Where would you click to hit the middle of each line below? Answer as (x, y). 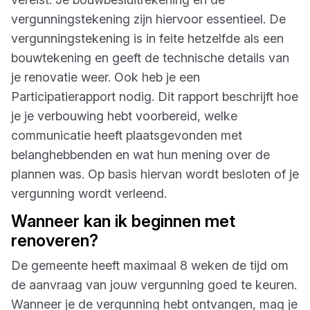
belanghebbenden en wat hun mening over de (140, 155)
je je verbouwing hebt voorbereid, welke (124, 116)
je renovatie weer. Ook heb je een (106, 77)
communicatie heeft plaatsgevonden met (127, 135)
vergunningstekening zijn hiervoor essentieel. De (148, 19)
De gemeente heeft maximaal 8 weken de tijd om (150, 265)
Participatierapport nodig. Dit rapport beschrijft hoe (155, 97)
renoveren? (55, 240)
